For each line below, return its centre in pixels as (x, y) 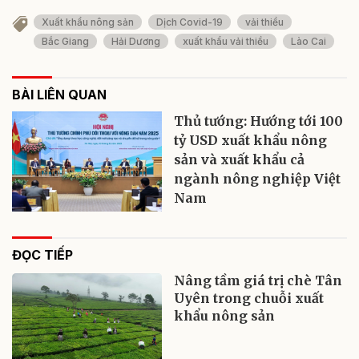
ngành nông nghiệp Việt (258, 178)
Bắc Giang (65, 41)
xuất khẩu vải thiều (226, 41)
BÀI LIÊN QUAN (59, 94)
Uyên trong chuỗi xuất (249, 298)
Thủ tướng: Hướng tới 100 (259, 121)
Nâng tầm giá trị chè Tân (258, 280)
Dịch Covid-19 (190, 22)
